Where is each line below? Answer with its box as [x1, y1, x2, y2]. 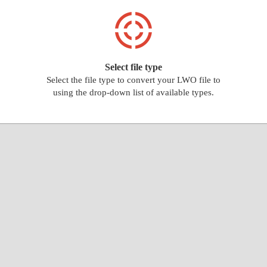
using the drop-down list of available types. [52, 88, 214, 97]
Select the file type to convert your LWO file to [46, 75, 221, 85]
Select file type [104, 62, 162, 72]
